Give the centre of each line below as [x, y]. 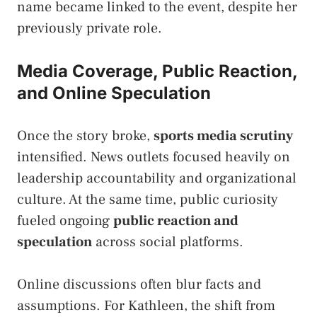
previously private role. [90, 29]
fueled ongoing [65, 221]
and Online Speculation [114, 93]
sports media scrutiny [223, 136]
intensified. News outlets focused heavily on [154, 157]
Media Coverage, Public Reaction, [157, 71]
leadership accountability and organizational [157, 179]
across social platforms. [168, 242]
